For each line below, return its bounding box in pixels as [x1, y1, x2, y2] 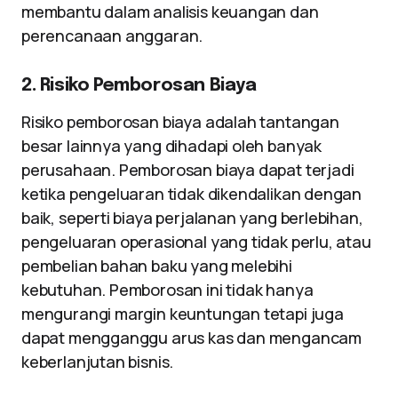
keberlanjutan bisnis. [21, 351, 174, 372]
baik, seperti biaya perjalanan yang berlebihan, [21, 207, 363, 228]
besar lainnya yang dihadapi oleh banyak [21, 135, 322, 156]
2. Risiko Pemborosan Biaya [21, 76, 257, 95]
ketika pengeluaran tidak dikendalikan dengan [21, 183, 362, 204]
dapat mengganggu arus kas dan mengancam [21, 327, 362, 348]
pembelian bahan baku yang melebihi [21, 255, 292, 276]
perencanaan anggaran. [21, 25, 203, 46]
